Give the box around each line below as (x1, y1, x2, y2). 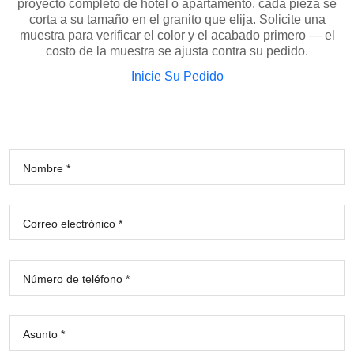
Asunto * (23, 327, 65, 341)
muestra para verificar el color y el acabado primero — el (19, 28, 335, 42)
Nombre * (23, 161, 70, 175)
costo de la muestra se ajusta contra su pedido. (46, 43, 308, 58)
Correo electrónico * (23, 217, 122, 230)
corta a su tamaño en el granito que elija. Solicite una (28, 12, 326, 26)
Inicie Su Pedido (130, 69, 224, 83)
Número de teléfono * (23, 272, 130, 285)
